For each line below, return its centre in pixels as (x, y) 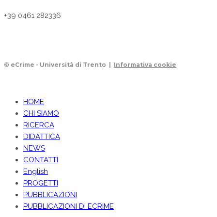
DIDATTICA (42, 137)
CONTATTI (41, 160)
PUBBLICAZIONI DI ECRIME (69, 207)
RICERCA (39, 125)
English (36, 172)
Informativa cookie (145, 65)
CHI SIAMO (41, 114)
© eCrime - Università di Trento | (59, 65)
